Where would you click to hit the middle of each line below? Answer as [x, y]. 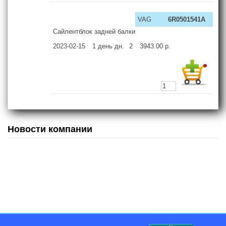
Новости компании [50, 129]
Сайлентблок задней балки [94, 31]
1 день [102, 46]
